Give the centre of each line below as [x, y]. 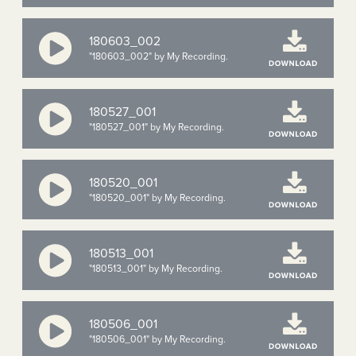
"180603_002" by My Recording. [159, 56]
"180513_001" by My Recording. [156, 268]
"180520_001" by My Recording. [157, 197]
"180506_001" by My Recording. [157, 339]
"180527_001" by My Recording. [157, 127]
